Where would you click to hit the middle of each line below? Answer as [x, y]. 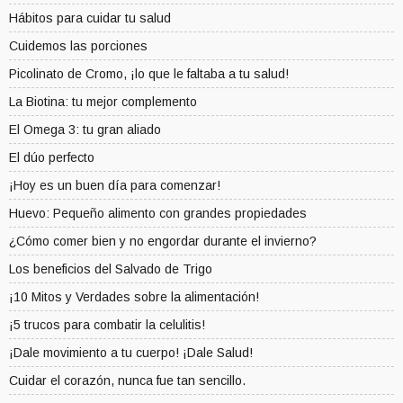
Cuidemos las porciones [78, 46]
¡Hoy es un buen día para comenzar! [115, 186]
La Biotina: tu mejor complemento [103, 102]
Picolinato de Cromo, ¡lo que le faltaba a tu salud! [149, 74]
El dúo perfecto [52, 158]
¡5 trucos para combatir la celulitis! [107, 325]
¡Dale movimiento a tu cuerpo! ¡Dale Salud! [131, 353]
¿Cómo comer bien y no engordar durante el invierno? [163, 242]
